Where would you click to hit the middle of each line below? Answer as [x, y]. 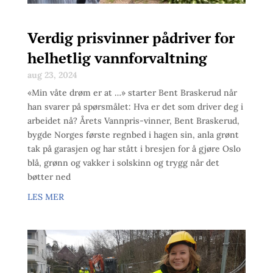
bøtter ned [49, 176]
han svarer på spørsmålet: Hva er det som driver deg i [135, 106]
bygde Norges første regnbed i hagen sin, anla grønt [133, 134]
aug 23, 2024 [52, 75]
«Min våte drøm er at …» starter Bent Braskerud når [132, 92]
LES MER [45, 197]
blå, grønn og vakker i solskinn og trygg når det [123, 162]
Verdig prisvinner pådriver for [131, 37]
